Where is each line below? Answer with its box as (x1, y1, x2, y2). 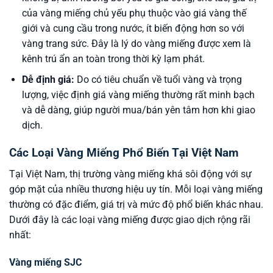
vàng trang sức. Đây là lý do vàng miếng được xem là (21, 37, 251, 49)
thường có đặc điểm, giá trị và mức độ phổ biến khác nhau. (9, 198, 263, 210)
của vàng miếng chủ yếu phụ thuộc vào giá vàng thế (21, 7, 246, 19)
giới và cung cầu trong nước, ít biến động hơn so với (21, 22, 244, 34)
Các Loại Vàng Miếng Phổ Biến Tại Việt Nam (9, 145, 238, 160)
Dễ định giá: (21, 74, 74, 86)
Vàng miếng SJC (9, 257, 82, 269)
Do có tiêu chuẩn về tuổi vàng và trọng (74, 74, 242, 86)
